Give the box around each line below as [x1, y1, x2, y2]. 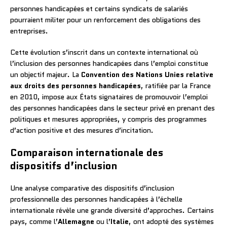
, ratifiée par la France [141, 80, 211, 91]
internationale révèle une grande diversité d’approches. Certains [10, 205, 214, 215]
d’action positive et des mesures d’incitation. [10, 125, 154, 135]
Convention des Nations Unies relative [81, 69, 213, 80]
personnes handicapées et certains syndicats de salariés [10, 3, 188, 14]
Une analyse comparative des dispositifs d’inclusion [10, 182, 174, 193]
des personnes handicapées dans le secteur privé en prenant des [10, 102, 215, 113]
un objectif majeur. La [10, 69, 81, 80]
